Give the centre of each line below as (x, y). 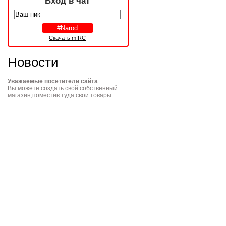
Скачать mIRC (67, 38)
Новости (33, 62)
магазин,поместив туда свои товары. (60, 96)
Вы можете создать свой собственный (63, 89)
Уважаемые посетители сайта (53, 81)
